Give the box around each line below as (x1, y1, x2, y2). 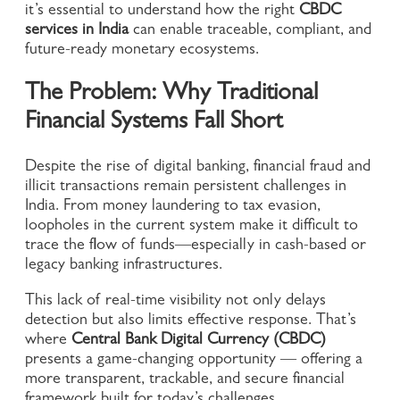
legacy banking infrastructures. (25, 258, 222, 275)
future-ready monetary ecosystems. (25, 43, 259, 60)
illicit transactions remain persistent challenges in (25, 179, 346, 196)
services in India (25, 23, 129, 40)
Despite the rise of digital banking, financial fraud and (25, 160, 371, 177)
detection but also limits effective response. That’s (25, 313, 356, 330)
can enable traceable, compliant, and (129, 23, 371, 40)
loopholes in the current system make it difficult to (25, 219, 358, 236)
